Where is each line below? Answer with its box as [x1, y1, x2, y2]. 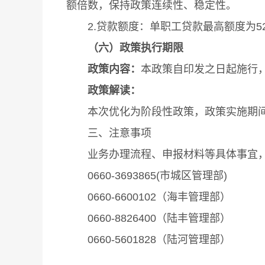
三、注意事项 [66, 127, 151, 139]
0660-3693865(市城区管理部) [66, 169, 227, 182]
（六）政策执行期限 [88, 41, 183, 54]
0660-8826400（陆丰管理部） [66, 212, 231, 224]
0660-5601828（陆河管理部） [66, 233, 231, 245]
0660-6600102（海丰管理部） [66, 190, 231, 203]
